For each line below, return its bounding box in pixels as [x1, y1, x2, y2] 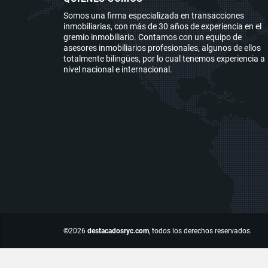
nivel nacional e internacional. [63, 64, 172, 74]
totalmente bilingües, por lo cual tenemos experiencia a [63, 53, 265, 63]
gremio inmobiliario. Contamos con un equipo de [63, 32, 242, 42]
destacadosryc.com [87, 226, 149, 235]
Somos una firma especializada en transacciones [63, 10, 244, 20]
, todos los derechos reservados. [149, 226, 252, 235]
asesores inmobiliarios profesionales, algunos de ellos [63, 42, 261, 53]
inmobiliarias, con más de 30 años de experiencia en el [63, 21, 261, 31]
